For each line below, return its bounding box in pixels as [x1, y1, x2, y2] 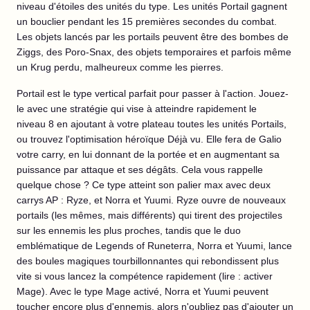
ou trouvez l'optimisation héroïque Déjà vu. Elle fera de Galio [17, 134, 282, 145]
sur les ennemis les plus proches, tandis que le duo [17, 225, 241, 236]
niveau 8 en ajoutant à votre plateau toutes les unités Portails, [17, 118, 286, 129]
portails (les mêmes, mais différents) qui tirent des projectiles [17, 210, 282, 221]
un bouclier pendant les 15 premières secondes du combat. [17, 16, 277, 27]
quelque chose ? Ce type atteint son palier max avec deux [17, 179, 271, 190]
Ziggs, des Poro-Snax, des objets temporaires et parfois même [17, 46, 291, 57]
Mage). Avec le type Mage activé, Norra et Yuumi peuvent [17, 286, 268, 297]
